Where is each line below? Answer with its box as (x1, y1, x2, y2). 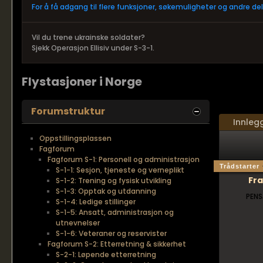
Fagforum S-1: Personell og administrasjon (48, 154, 200, 164)
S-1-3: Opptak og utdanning (56, 186, 156, 196)
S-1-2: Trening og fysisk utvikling (56, 176, 171, 186)
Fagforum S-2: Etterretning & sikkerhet (48, 239, 186, 249)
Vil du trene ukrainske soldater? (32, 32, 145, 42)
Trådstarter (220, 163, 259, 170)
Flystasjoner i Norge (22, 73, 142, 90)
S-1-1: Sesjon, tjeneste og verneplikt (56, 165, 184, 175)
